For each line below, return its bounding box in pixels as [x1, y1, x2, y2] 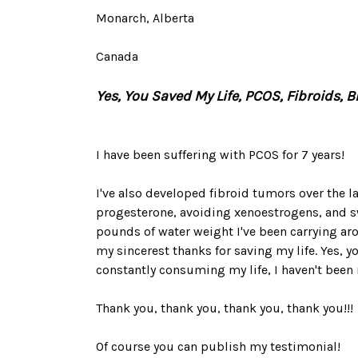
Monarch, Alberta [96, 10, 194, 26]
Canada [96, 49, 138, 64]
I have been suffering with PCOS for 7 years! [96, 147, 344, 162]
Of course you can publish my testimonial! [96, 339, 340, 354]
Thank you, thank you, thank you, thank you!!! [96, 300, 353, 316]
